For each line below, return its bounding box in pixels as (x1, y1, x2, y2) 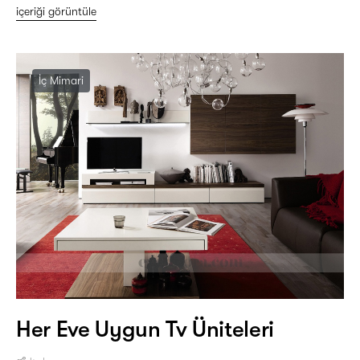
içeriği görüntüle (16, 4, 96, 18)
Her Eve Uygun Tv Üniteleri (16, 316, 274, 342)
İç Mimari (39, 73, 84, 87)
